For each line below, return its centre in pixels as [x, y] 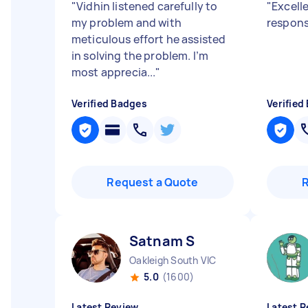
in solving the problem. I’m [140, 56]
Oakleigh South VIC [173, 260]
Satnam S [162, 241]
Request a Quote [153, 182]
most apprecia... [114, 72]
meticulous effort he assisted [149, 39]
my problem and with [126, 23]
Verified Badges [109, 103]
